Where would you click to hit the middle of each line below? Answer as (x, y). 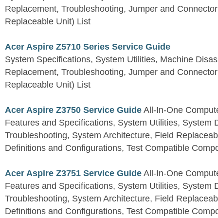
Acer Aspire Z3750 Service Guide (73, 110)
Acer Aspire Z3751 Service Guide (73, 173)
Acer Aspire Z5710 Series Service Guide (88, 47)
